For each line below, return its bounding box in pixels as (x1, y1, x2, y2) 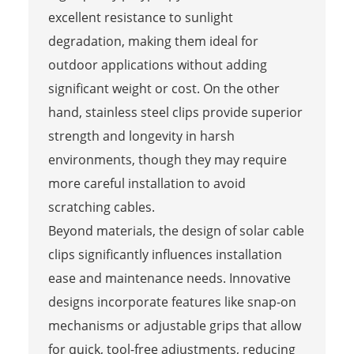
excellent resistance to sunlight (47, 8, 233, 26)
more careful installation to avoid (47, 174, 246, 192)
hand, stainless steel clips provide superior (47, 103, 303, 121)
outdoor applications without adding (47, 55, 267, 73)
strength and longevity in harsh (47, 126, 235, 145)
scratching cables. (47, 198, 155, 216)
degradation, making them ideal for (47, 32, 258, 50)
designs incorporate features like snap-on (47, 292, 296, 311)
